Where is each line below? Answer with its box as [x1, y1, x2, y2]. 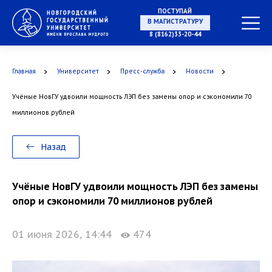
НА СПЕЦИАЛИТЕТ [146, 19, 203, 27]
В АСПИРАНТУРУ [149, 168, 200, 176]
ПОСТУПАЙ [158, 7, 192, 15]
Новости [186, 67, 214, 75]
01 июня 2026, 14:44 [12, 228, 121, 240]
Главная [12, 67, 36, 75]
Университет [57, 67, 99, 75]
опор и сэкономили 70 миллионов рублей [12, 195, 212, 207]
